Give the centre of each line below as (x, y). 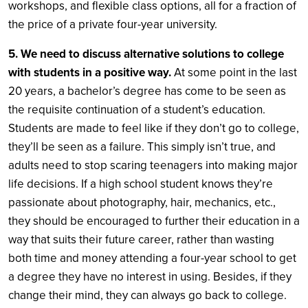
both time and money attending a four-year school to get (152, 258)
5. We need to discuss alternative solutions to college (146, 54)
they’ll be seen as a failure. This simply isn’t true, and (142, 146)
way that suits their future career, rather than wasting (141, 239)
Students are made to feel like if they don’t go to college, (154, 128)
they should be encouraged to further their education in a (154, 221)
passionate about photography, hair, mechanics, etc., (142, 202)
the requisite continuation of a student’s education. (137, 109)
